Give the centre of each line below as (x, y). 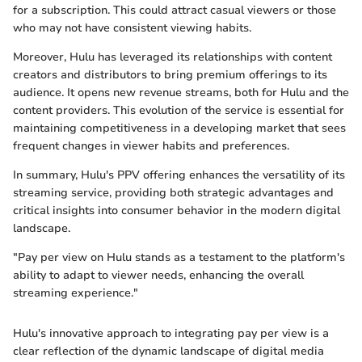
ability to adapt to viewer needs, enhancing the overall (158, 276)
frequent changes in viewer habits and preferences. (151, 146)
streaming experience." (76, 293)
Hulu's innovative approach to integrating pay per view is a (171, 334)
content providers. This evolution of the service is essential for (179, 111)
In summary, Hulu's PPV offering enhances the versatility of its (179, 175)
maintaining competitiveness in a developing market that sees (179, 128)
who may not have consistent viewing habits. (132, 28)
